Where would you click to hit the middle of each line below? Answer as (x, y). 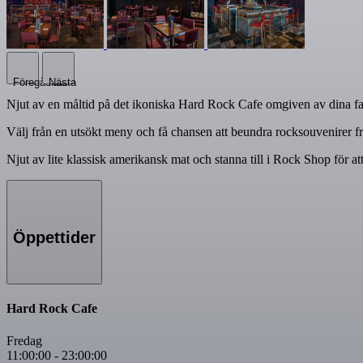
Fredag (24, 340)
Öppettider (54, 237)
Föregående (41, 82)
